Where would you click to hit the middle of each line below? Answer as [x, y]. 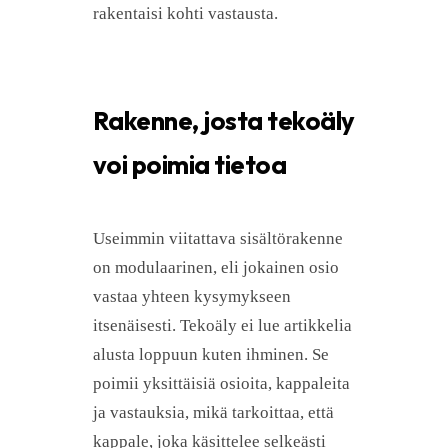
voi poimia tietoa [190, 164]
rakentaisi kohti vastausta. [185, 13]
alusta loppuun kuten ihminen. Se [211, 354]
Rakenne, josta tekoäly [224, 120]
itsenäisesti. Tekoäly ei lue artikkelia [222, 325]
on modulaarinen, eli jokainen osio [216, 267]
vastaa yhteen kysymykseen [192, 296]
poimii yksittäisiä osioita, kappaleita [221, 383]
